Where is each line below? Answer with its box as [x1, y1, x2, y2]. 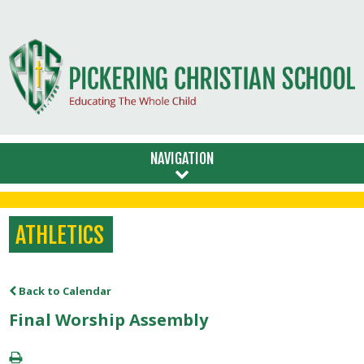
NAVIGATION [150, 149, 214, 168]
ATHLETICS [15, 221, 105, 250]
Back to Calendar [16, 283, 112, 298]
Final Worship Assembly [9, 308, 209, 331]
